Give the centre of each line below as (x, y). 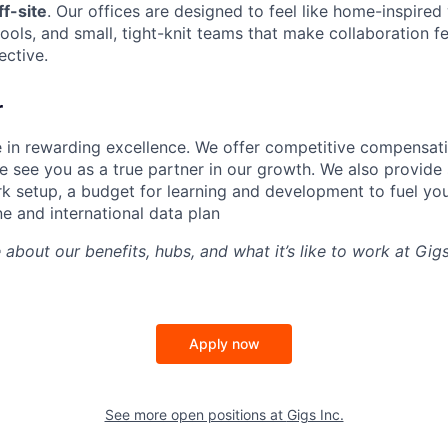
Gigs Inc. (315, 415)
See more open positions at (195, 415)
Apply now (224, 344)
